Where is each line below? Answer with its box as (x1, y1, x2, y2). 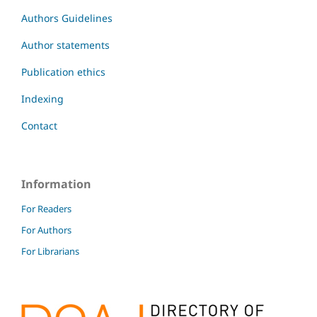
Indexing (21, 91, 64, 105)
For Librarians (21, 244, 79, 258)
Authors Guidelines (21, 11, 113, 25)
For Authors (21, 223, 71, 236)
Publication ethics (21, 64, 105, 79)
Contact (21, 118, 57, 132)
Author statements (21, 38, 110, 52)
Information (21, 175, 91, 192)
